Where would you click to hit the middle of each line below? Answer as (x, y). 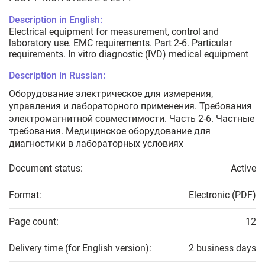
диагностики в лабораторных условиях (96, 144)
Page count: (34, 222)
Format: (25, 195)
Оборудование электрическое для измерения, (111, 94)
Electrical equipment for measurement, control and (114, 32)
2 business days (222, 248)
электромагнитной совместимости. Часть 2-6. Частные (132, 119)
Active (243, 169)
